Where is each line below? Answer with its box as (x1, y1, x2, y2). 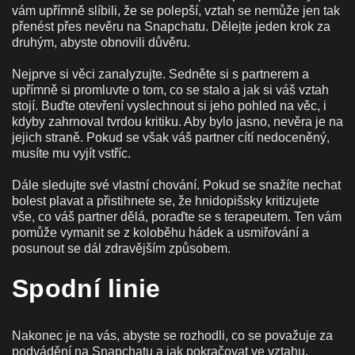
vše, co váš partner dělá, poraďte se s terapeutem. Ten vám (12, 209, 342, 223)
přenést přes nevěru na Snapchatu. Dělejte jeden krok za (12, 19, 330, 33)
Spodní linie (12, 273, 161, 303)
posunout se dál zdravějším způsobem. (12, 241, 231, 255)
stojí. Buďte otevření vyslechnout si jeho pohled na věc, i (12, 98, 326, 113)
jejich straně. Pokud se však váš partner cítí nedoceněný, (12, 130, 330, 144)
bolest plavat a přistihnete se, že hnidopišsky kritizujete (12, 193, 319, 208)
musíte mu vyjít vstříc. (12, 146, 131, 160)
